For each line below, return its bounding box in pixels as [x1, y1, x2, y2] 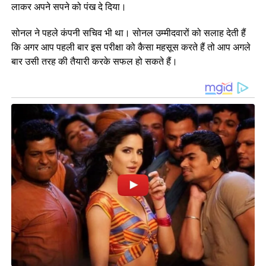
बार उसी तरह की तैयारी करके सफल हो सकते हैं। [11, 54, 178, 68]
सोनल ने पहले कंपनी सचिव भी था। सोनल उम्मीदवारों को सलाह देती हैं [11, 26, 246, 39]
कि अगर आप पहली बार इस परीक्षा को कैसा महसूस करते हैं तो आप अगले [11, 40, 251, 53]
